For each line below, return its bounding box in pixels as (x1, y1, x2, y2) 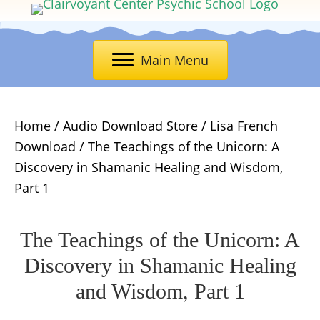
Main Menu (140, 51, 209, 69)
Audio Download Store (63, 117, 198, 134)
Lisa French (210, 117, 278, 134)
